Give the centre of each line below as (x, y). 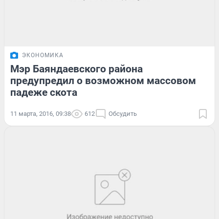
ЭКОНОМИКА (43, 55)
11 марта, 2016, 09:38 (41, 113)
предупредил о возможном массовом (103, 80)
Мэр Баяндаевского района (77, 69)
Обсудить (123, 113)
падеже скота (44, 92)
